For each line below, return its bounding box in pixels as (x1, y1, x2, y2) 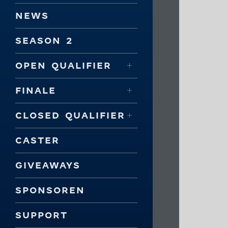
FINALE (15, 84, 56, 96)
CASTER (15, 134, 60, 146)
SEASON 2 (15, 35, 73, 46)
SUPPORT (15, 209, 68, 220)
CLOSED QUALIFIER (15, 109, 125, 121)
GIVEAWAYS (15, 159, 80, 170)
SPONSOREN (15, 184, 85, 195)
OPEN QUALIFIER (15, 60, 111, 71)
